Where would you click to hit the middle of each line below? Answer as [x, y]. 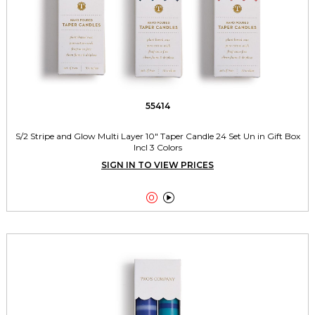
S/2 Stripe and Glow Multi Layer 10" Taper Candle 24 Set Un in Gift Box [157, 136]
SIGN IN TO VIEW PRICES [157, 165]
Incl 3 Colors [157, 147]
